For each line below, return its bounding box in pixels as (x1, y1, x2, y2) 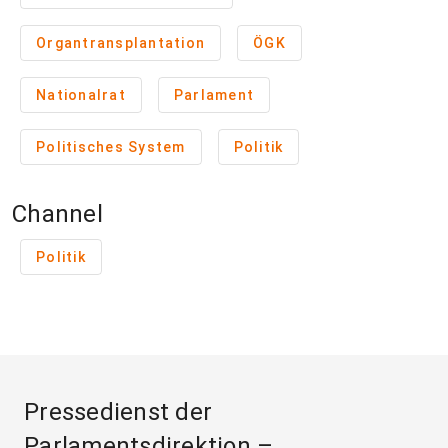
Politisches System (36, 139, 186, 155)
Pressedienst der (24, 398, 212, 426)
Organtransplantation (36, 35, 205, 51)
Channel (12, 200, 103, 228)
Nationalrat (36, 87, 126, 103)
